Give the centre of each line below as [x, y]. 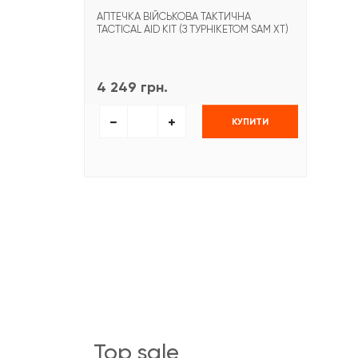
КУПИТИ [250, 121]
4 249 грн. [132, 88]
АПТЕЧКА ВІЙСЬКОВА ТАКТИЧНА [174, 17]
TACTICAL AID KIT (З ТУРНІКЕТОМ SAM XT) [193, 30]
